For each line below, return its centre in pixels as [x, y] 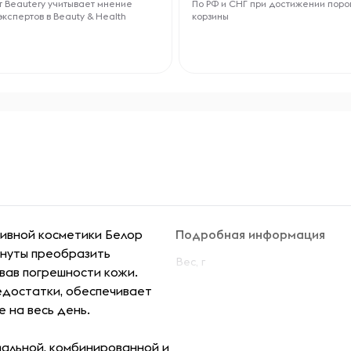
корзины [210, 16]
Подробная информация [250, 234]
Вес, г [190, 262]
